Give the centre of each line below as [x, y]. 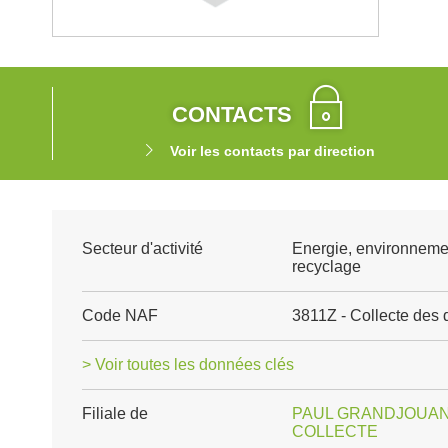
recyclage [326, 266]
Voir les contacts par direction [272, 151]
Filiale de [115, 413]
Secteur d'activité [142, 248]
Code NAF [120, 315]
